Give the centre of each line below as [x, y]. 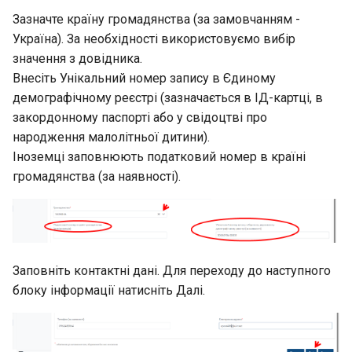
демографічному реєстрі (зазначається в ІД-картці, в [168, 98]
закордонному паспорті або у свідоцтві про [140, 118]
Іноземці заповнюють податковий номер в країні [159, 157]
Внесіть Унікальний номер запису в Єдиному [144, 79]
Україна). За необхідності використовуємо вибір [154, 39]
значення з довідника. [77, 59]
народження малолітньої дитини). [111, 137]
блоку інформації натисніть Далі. [109, 291]
